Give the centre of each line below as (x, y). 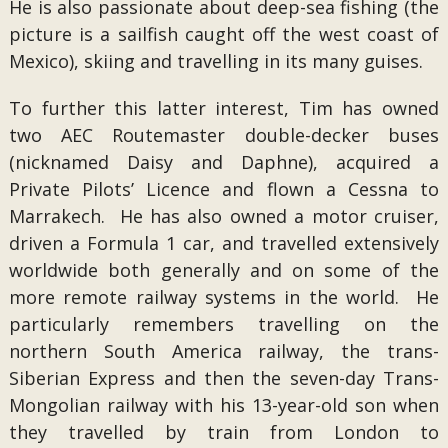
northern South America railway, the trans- (224, 351)
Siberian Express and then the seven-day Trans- (224, 378)
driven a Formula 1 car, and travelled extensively (224, 243)
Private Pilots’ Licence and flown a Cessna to (224, 189)
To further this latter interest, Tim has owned (224, 108)
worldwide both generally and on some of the (224, 270)
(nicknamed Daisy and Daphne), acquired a (224, 162)
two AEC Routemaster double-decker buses (224, 135)
